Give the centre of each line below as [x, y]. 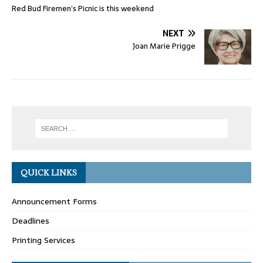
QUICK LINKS [49, 173]
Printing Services [43, 240]
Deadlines [31, 221]
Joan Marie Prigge [164, 46]
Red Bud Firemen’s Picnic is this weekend [83, 9]
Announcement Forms [54, 202]
